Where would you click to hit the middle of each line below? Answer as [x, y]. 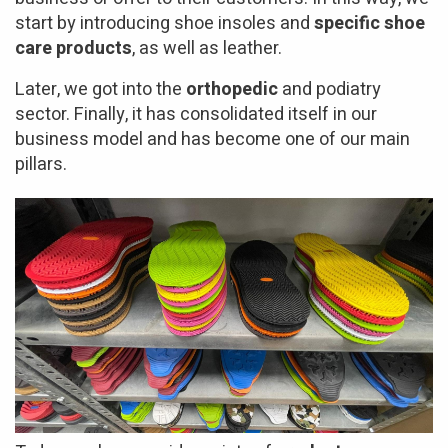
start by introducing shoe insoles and [164, 24]
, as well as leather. [207, 49]
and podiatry [331, 90]
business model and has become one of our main [212, 140]
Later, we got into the [100, 90]
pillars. [41, 165]
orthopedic [234, 90]
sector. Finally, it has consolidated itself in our [196, 115]
